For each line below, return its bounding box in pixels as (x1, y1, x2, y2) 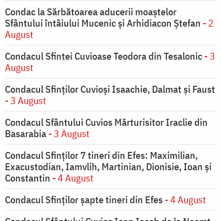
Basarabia (5, 127, 46, 141)
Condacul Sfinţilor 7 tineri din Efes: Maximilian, (5, 148, 198, 162)
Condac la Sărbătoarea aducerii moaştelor (5, 5, 177, 19)
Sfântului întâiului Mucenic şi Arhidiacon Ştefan (5, 16, 203, 30)
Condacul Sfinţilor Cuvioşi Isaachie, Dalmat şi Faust (5, 82, 215, 96)
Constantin (5, 171, 50, 185)
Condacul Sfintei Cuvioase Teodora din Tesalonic (5, 49, 202, 63)
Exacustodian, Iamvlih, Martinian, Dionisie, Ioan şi (5, 160, 212, 174)
